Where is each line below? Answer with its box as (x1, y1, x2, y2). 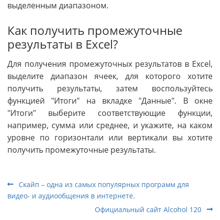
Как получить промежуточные (7, 22, 182, 38)
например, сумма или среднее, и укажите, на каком (7, 119, 213, 131)
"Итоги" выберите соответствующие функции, (7, 107, 213, 118)
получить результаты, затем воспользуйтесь (7, 82, 213, 94)
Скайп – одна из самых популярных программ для (17, 179, 189, 189)
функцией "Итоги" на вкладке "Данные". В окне (7, 95, 213, 106)
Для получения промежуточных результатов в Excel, (7, 58, 213, 69)
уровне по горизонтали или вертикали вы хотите (7, 132, 213, 143)
